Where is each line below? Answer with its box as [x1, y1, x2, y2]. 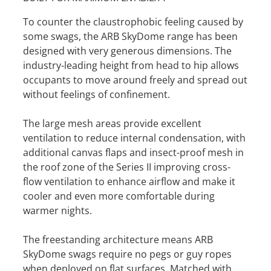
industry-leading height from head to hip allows [23, 58, 239, 72]
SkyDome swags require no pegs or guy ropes [23, 247, 232, 261]
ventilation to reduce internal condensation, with [23, 131, 246, 145]
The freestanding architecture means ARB [23, 232, 213, 246]
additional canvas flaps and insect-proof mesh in [23, 145, 244, 159]
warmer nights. [23, 203, 92, 217]
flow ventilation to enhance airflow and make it [23, 174, 235, 188]
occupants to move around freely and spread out [23, 73, 247, 87]
